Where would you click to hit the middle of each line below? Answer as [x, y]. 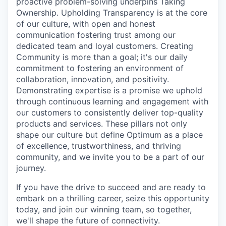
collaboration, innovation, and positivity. [93, 79]
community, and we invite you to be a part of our [110, 157]
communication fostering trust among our [96, 35]
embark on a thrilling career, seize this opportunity [113, 199]
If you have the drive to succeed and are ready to [111, 187]
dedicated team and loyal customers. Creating [105, 46]
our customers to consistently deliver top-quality [110, 113]
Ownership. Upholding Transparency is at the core [112, 13]
